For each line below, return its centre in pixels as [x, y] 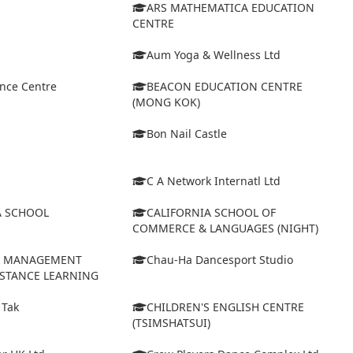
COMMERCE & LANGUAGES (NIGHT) [225, 229]
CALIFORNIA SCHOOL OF [211, 213]
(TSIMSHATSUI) [171, 323]
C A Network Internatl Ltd [213, 181]
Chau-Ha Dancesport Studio [219, 260]
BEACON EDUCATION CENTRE [224, 87]
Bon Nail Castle [186, 134]
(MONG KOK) [166, 102]
